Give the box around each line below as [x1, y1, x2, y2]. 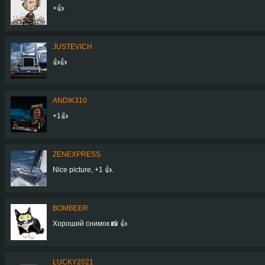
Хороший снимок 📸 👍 [53, 219, 127, 228]
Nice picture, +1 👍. [53, 165, 114, 174]
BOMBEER [53, 203, 88, 212]
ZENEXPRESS [53, 150, 101, 159]
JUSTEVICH [53, 42, 92, 51]
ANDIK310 [53, 96, 87, 105]
